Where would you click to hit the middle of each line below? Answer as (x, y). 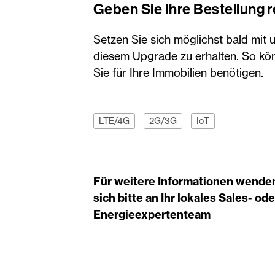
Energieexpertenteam (152, 214)
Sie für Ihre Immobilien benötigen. (180, 72)
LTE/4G (114, 120)
